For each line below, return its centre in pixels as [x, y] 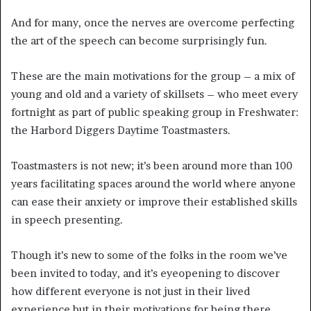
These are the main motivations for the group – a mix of [153, 76]
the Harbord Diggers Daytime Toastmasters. [121, 130]
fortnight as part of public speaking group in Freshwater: [155, 112]
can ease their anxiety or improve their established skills [154, 201]
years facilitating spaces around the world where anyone [153, 183]
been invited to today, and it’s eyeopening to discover [145, 273]
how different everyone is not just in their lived [131, 291]
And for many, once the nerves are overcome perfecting [153, 22]
